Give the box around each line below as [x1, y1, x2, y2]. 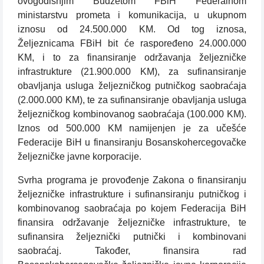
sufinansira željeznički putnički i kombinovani [18, 232, 246, 242]
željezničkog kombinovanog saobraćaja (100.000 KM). [18, 109, 246, 120]
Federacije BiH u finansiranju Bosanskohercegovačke [18, 137, 246, 148]
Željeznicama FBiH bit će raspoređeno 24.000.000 [18, 38, 246, 49]
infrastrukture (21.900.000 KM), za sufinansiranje [18, 67, 246, 77]
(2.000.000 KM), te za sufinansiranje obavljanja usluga [18, 95, 246, 105]
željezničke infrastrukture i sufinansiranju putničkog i [18, 189, 246, 200]
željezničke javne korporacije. [18, 151, 141, 162]
